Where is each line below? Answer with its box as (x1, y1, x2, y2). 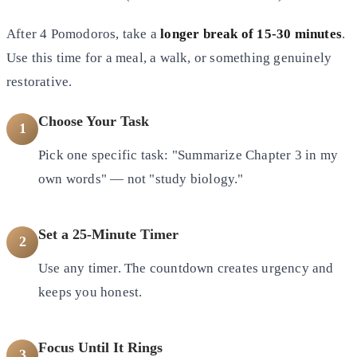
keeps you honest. (38, 284, 143, 300)
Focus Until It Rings (38, 339, 163, 355)
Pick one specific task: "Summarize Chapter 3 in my (38, 147, 339, 163)
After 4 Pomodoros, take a (6, 25, 161, 41)
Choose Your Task (38, 112, 149, 129)
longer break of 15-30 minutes (160, 25, 343, 41)
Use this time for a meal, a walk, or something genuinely (6, 49, 332, 65)
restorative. (6, 73, 73, 89)
